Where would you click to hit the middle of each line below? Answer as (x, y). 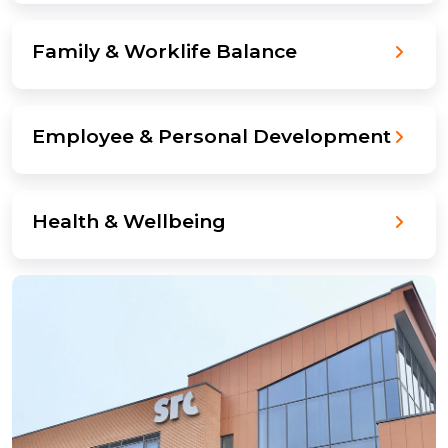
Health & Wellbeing (129, 221)
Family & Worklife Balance (164, 51)
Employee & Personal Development (211, 136)
